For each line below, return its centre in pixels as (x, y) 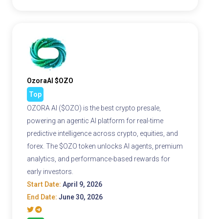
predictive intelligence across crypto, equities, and (102, 134)
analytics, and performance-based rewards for (99, 159)
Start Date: (44, 185)
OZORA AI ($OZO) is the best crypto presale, (94, 108)
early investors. (50, 172)
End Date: (42, 197)
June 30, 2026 (80, 197)
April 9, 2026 (82, 185)
